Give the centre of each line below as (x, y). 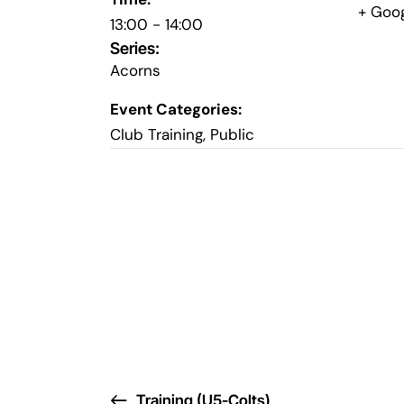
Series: (135, 49)
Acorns (135, 71)
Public (232, 135)
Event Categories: (176, 110)
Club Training (156, 135)
